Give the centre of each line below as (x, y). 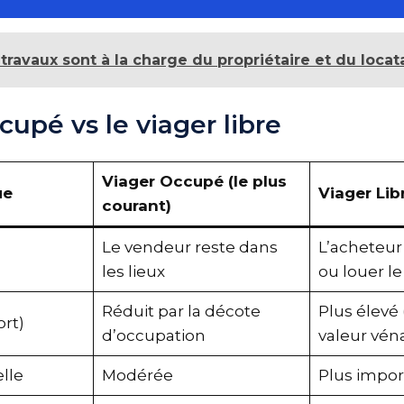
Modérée (144, 375)
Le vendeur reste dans (197, 247)
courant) (143, 205)
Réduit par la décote (188, 311)
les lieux (140, 271)
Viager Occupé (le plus (201, 181)
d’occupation (161, 335)
